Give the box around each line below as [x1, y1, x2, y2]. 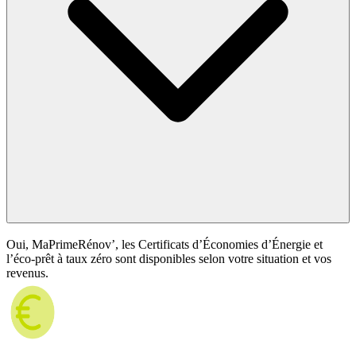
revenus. [6, 266, 48, 281]
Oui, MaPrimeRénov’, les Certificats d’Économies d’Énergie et [6, 238, 323, 252]
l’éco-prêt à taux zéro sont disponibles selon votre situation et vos [6, 252, 331, 266]
